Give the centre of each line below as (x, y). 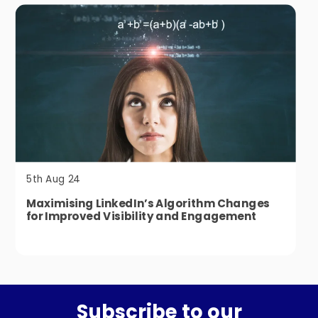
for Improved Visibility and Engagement (141, 217)
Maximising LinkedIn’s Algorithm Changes (148, 204)
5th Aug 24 (53, 180)
